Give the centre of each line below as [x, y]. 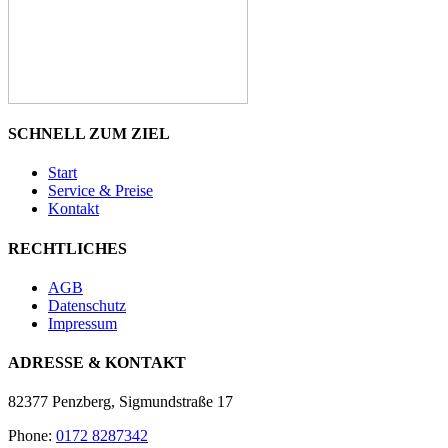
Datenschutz [87, 305]
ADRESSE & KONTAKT [97, 363]
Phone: [32, 436]
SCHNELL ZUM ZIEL [89, 134]
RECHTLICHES [67, 248]
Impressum [82, 323]
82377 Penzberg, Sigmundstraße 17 [120, 402]
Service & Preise [100, 191]
